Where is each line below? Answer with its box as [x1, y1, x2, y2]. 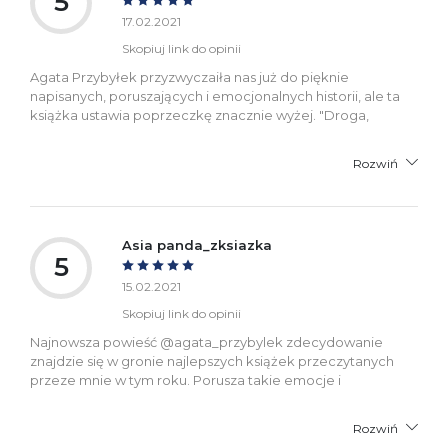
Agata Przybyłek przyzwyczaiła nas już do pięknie [30, 68, 349, 85]
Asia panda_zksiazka [122, 236, 272, 253]
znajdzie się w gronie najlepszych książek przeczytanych [30, 352, 394, 369]
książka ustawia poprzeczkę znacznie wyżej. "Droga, [30, 106, 369, 123]
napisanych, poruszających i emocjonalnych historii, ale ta [30, 87, 400, 104]
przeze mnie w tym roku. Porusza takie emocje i [30, 371, 341, 388]
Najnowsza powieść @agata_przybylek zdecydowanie [30, 333, 383, 350]
